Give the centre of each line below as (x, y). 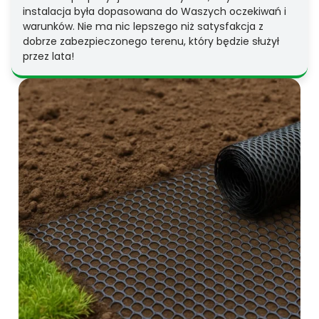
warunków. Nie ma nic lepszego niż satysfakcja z (143, 27)
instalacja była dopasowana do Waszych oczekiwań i (155, 12)
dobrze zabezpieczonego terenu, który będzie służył (151, 42)
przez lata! (48, 57)
